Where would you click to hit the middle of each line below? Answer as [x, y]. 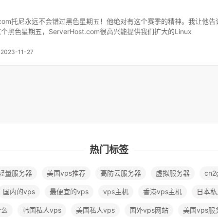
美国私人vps [95, 210]
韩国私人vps [42, 210]
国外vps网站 [149, 210]
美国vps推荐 [66, 173]
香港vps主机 [163, 191]
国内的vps [19, 191]
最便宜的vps [69, 191]
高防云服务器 [121, 173]
